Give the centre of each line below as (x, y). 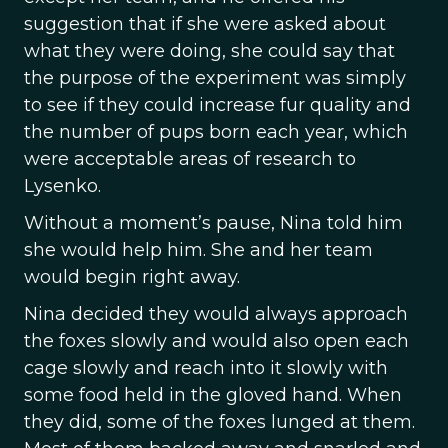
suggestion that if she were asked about (205, 24)
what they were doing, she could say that (209, 51)
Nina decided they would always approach (216, 314)
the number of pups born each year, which (216, 132)
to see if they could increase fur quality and (217, 105)
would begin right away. (132, 277)
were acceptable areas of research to (190, 159)
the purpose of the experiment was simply (215, 78)
